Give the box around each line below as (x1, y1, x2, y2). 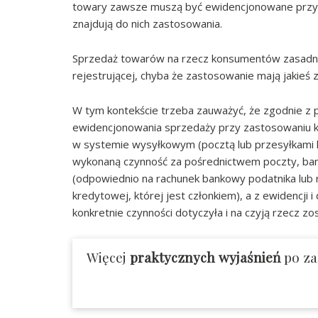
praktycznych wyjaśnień (130, 248, 284, 267)
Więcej (87, 248, 130, 267)
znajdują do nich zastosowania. (72, 16, 222, 31)
